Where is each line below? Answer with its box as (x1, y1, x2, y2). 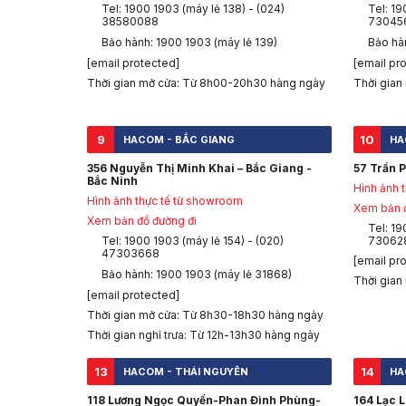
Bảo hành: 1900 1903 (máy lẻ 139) (101, 35, 277, 50)
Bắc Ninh (87, 174, 138, 188)
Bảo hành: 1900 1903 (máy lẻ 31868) (101, 267, 292, 282)
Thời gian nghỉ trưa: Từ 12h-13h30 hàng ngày (87, 328, 320, 343)
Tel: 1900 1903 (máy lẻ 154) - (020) (101, 234, 284, 248)
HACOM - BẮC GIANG (123, 133, 235, 147)
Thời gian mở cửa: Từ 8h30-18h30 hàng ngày (87, 308, 324, 323)
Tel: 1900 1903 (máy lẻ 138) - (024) (101, 2, 285, 16)
